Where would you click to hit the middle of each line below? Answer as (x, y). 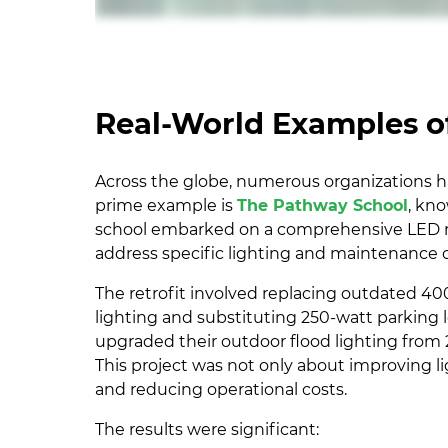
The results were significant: (207, 429)
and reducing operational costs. (221, 389)
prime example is (166, 205)
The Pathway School (323, 205)
